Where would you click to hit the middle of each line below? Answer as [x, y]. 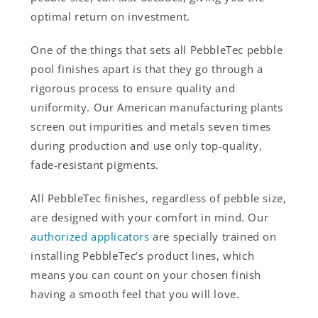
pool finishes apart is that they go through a [147, 68]
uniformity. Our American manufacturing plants [157, 107]
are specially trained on [213, 236]
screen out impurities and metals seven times [151, 126]
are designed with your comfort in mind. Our [150, 217]
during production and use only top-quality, [147, 145]
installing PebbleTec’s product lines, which [143, 255]
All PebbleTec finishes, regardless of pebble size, [159, 198]
